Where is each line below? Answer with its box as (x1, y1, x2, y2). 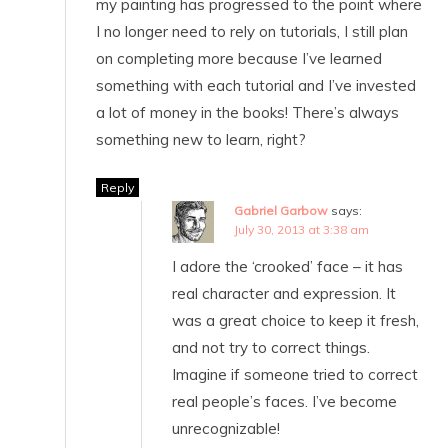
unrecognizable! (172, 418, 280, 438)
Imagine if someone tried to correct (172, 364, 418, 384)
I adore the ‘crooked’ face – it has (172, 256, 403, 276)
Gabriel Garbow (234, 202, 328, 218)
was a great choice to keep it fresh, (172, 310, 419, 330)
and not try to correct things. (172, 337, 370, 357)
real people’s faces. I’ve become (172, 391, 397, 411)
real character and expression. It (172, 283, 396, 303)
